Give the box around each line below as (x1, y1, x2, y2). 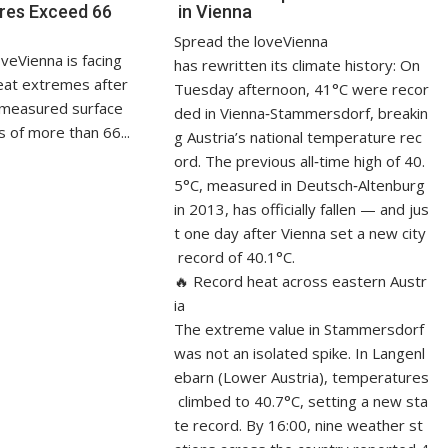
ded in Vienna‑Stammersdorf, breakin (174, 103, 429, 124)
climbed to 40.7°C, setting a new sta (174, 391, 429, 412)
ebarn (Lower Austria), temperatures (174, 367, 430, 388)
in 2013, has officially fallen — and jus (174, 199, 430, 220)
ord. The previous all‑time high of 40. (174, 151, 426, 172)
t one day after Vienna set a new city (174, 223, 427, 244)
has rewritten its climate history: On (174, 55, 425, 76)
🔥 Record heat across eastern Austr (174, 271, 428, 292)
